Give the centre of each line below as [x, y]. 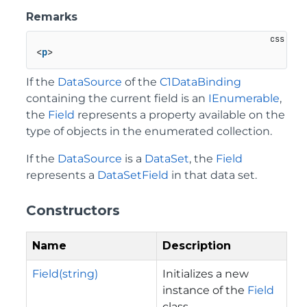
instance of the [205, 290]
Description [197, 245]
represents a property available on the [180, 114]
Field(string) [65, 273]
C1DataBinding [200, 82]
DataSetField [133, 175]
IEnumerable [244, 98]
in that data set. [213, 175]
